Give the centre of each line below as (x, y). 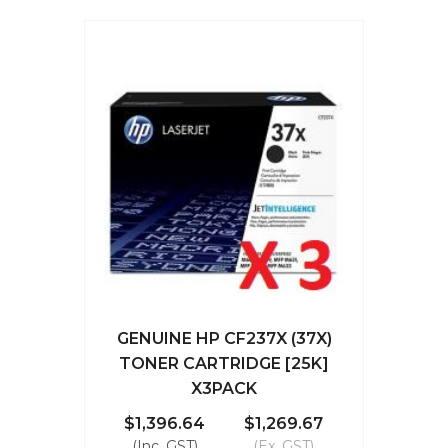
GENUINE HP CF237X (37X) (224, 338)
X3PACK (224, 388)
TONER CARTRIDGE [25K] (224, 363)
